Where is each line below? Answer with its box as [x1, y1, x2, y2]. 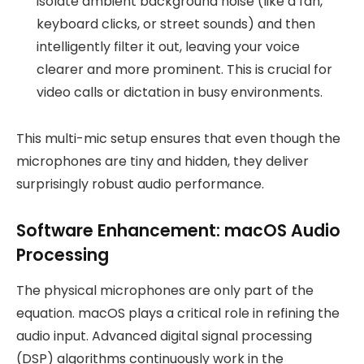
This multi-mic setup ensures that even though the [16, 129, 340, 149]
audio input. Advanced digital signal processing [16, 327, 312, 346]
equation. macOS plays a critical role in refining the [16, 304, 340, 323]
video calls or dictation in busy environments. [37, 83, 323, 102]
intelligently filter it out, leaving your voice [37, 37, 300, 57]
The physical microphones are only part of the [16, 281, 314, 301]
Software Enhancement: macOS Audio [16, 218, 340, 242]
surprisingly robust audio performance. [16, 175, 264, 194]
